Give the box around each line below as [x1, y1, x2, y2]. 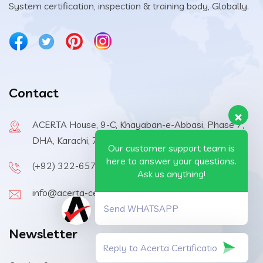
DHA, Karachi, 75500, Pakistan [32, 134, 162, 146]
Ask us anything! [137, 168, 205, 180]
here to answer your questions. [106, 155, 237, 167]
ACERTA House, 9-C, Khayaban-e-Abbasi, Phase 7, [32, 119, 244, 130]
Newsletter [9, 225, 77, 242]
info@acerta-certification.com [32, 187, 159, 198]
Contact [9, 85, 59, 101]
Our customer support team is [108, 142, 235, 154]
